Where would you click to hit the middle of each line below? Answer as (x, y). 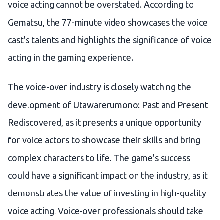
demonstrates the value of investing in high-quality (107, 193)
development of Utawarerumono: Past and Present (108, 105)
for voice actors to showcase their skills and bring (104, 140)
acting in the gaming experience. (70, 58)
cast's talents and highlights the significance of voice (110, 40)
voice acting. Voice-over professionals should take (106, 211)
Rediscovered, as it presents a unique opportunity (105, 123)
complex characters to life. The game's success (99, 158)
